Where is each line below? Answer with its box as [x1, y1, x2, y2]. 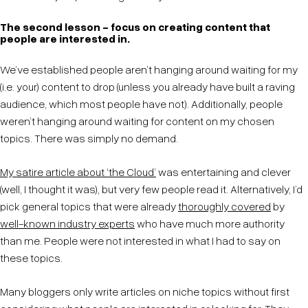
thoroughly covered [178, 199, 271, 213]
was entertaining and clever [156, 164, 291, 179]
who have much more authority [135, 216, 285, 230]
